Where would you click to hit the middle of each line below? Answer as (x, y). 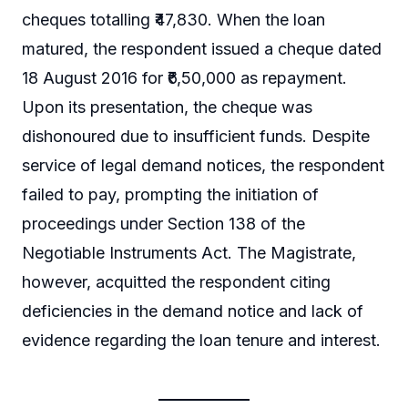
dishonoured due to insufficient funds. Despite (196, 136)
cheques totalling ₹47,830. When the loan (173, 19)
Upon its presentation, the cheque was (167, 107)
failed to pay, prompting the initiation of (170, 194)
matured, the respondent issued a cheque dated (202, 48)
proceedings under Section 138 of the (163, 223)
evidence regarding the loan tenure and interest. (201, 340)
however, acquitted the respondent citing (176, 281)
